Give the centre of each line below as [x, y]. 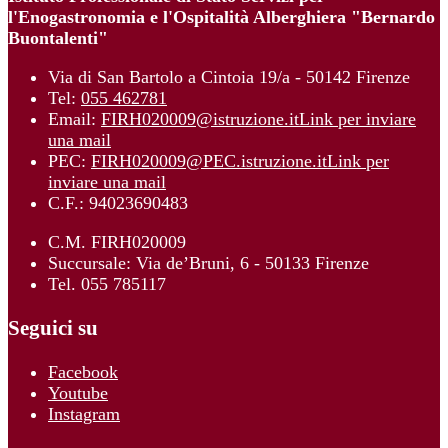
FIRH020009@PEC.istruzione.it [209, 161]
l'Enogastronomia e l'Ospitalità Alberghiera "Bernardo [221, 17]
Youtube [78, 393]
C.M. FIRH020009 [117, 242]
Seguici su [53, 328]
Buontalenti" [58, 38]
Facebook [83, 372]
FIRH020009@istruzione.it [200, 119]
